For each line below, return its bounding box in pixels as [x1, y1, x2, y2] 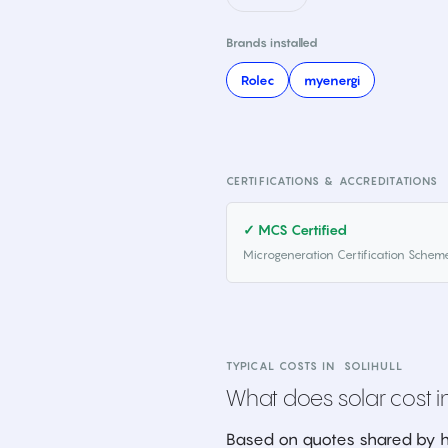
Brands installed [226, 35, 318, 50]
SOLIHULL [343, 359, 403, 373]
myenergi [304, 72, 360, 88]
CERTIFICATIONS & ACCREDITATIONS [226, 174, 439, 188]
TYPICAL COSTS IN [226, 359, 344, 373]
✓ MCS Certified [243, 221, 347, 238]
